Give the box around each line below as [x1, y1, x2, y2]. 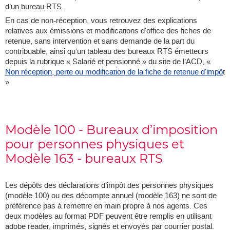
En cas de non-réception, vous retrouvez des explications [5, 15, 197, 26]
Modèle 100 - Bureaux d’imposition [5, 122, 218, 138]
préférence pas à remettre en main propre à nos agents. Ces [5, 201, 207, 212]
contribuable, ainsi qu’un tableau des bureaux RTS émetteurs [5, 46, 208, 57]
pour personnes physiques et [5, 137, 184, 152]
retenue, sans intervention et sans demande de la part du [5, 36, 195, 47]
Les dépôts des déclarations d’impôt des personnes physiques [5, 180, 214, 191]
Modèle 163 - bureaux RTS [5, 151, 163, 166]
